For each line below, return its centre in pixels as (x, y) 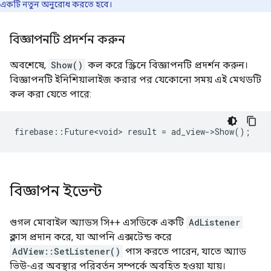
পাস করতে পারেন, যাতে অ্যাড (184, 251)
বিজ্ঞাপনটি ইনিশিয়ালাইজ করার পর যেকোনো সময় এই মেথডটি (135, 80)
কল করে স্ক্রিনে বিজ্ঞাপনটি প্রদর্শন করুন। (167, 65)
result (142, 132)
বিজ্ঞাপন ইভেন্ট (56, 191)
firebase (34, 132)
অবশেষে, (29, 65)
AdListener (214, 222)
